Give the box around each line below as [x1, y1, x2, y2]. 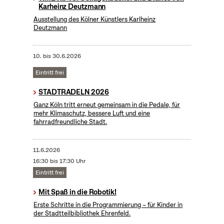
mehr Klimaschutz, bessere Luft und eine [33, 109, 150, 118]
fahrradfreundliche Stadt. [33, 117, 107, 126]
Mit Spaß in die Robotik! [38, 187, 116, 197]
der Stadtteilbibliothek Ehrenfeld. [33, 209, 131, 218]
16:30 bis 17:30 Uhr [32, 157, 85, 165]
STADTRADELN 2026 [38, 87, 109, 97]
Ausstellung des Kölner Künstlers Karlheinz [33, 15, 156, 24]
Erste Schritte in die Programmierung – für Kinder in [33, 200, 183, 209]
